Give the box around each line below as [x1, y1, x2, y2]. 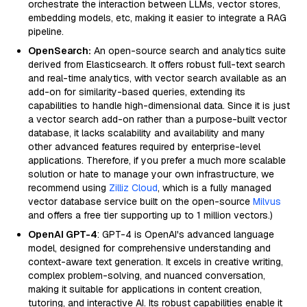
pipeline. [28, 25, 64, 38]
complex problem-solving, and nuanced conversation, [28, 269, 265, 282]
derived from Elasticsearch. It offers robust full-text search [28, 58, 285, 71]
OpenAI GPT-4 [28, 228, 97, 241]
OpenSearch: [28, 45, 91, 57]
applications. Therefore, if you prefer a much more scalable [28, 154, 286, 167]
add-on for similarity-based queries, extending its [28, 86, 245, 98]
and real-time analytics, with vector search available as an [28, 72, 286, 84]
